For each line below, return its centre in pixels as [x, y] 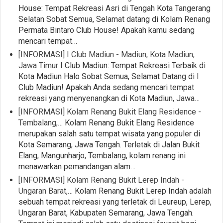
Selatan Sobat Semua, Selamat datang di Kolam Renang [114, 19]
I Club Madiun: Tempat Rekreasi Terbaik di [132, 66]
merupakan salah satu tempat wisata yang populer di [110, 134]
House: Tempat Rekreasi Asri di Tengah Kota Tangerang [115, 8]
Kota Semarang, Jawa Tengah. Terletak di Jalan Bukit [109, 145]
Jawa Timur [39, 66]
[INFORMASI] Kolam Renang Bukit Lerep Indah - [102, 180]
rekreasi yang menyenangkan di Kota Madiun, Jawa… [109, 99]
